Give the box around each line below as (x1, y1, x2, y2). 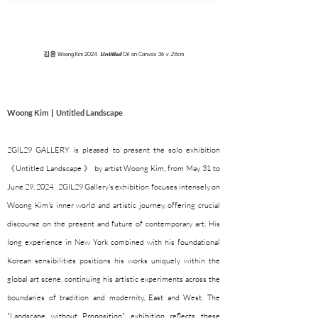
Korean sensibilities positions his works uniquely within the (7, 256, 220, 265)
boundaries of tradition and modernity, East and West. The (7, 292, 220, 302)
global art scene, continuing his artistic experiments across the (7, 274, 220, 284)
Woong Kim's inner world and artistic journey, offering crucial (7, 200, 220, 210)
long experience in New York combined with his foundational (7, 237, 220, 247)
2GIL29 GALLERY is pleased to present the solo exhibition (7, 145, 220, 155)
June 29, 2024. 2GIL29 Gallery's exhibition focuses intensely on (7, 182, 220, 192)
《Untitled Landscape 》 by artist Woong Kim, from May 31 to (7, 163, 220, 173)
